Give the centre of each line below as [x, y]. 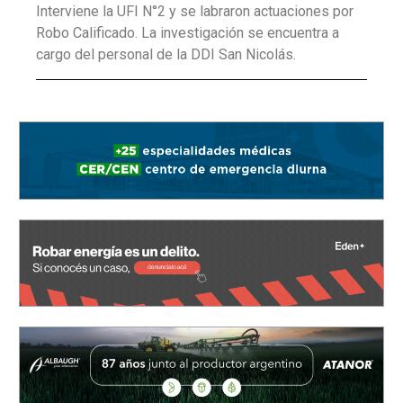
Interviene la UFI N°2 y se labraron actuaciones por [195, 12]
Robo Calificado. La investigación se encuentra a [188, 33]
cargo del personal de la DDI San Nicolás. [166, 55]
